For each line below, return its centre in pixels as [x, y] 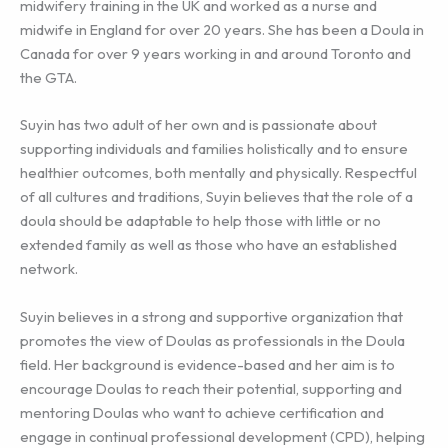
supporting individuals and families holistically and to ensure [214, 149]
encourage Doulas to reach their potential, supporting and [211, 388]
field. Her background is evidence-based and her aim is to [207, 364]
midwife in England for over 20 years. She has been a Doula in [222, 30]
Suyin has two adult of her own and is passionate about [198, 125]
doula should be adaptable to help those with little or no [200, 221]
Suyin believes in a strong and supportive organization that [211, 316]
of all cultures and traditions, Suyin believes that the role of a [216, 197]
